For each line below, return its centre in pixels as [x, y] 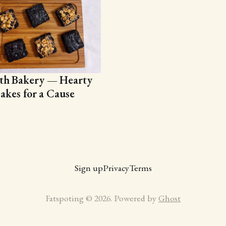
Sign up [89, 168]
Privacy [116, 168]
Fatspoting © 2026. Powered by [102, 198]
